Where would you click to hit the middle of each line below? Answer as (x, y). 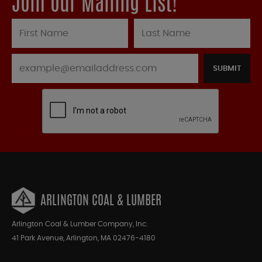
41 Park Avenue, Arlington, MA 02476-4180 (84, 238)
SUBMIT (227, 69)
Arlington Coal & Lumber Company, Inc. (80, 224)
